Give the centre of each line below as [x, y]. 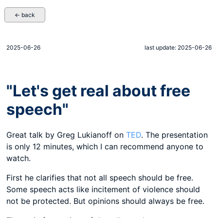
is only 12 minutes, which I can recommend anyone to [105, 147]
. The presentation [175, 135]
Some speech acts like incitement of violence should [103, 190]
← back [25, 15]
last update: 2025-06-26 [178, 48]
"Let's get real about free [99, 91]
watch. [19, 158]
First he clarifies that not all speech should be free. [100, 178]
